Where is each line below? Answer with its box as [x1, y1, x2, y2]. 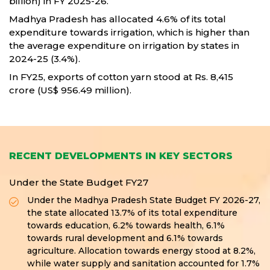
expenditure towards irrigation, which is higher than [9, 27, 250, 39]
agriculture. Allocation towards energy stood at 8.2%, [27, 245, 256, 257]
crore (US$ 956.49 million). [9, 84, 131, 96]
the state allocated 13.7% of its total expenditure [27, 207, 237, 219]
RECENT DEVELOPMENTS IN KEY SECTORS [9, 150, 233, 162]
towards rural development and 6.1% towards [27, 233, 223, 244]
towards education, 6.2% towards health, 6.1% [27, 220, 225, 231]
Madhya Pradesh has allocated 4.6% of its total [9, 13, 226, 25]
